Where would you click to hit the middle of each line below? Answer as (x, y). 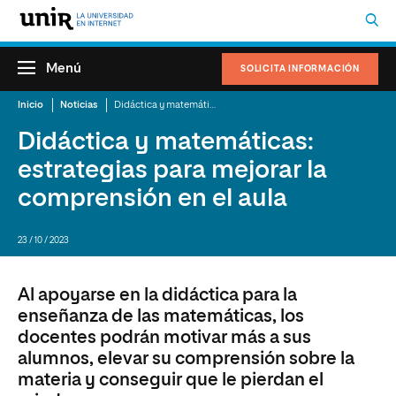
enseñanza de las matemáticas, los (161, 316)
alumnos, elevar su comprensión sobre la (186, 359)
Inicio (30, 105)
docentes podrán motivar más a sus (164, 338)
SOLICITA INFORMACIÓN (300, 69)
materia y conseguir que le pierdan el (171, 380)
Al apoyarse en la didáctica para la (157, 295)
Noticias (79, 105)
